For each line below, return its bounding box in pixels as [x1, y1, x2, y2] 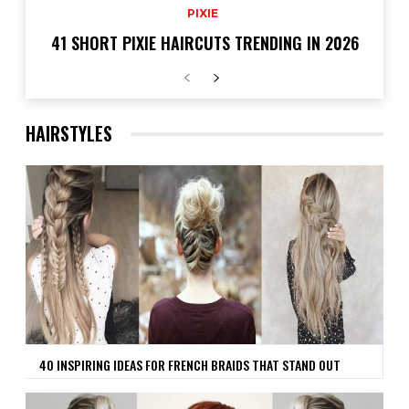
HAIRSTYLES [26, 120, 112, 148]
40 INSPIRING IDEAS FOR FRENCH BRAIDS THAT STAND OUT [39, 355, 341, 375]
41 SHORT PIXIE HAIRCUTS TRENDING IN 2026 [50, 31, 359, 56]
